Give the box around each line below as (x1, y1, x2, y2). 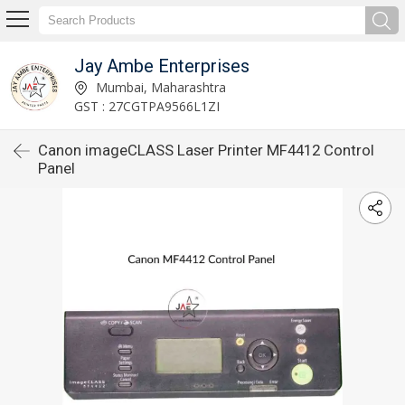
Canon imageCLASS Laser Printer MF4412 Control (38, 141, 374, 159)
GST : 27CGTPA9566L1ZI (73, 97, 220, 115)
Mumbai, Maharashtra (91, 78, 226, 96)
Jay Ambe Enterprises (73, 54, 250, 77)
